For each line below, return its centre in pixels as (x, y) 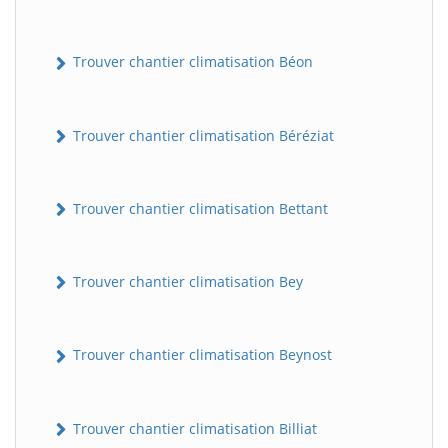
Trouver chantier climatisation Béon (191, 62)
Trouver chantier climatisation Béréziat (201, 135)
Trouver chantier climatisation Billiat (193, 428)
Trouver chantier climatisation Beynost (200, 355)
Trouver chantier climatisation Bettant (198, 208)
